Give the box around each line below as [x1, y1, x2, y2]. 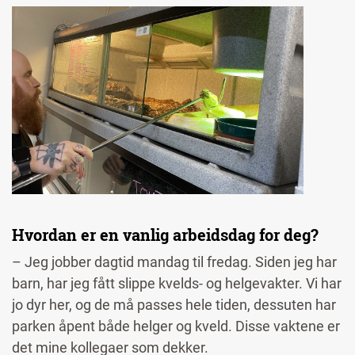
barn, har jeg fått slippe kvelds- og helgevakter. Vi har [12, 275, 342, 292]
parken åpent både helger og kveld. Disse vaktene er [12, 318, 340, 335]
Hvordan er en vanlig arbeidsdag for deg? [12, 224, 323, 246]
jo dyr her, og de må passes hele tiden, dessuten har [12, 296, 336, 314]
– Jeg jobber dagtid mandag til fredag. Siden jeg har [12, 254, 337, 271]
